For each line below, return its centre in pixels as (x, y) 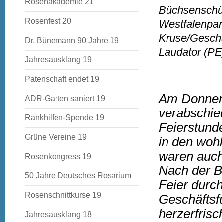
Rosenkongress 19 (58, 156)
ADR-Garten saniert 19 (65, 98)
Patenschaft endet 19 (62, 79)
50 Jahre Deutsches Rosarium (78, 176)
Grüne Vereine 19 (56, 137)
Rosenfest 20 (48, 21)
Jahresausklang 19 (58, 60)
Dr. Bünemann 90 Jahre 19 (72, 40)
